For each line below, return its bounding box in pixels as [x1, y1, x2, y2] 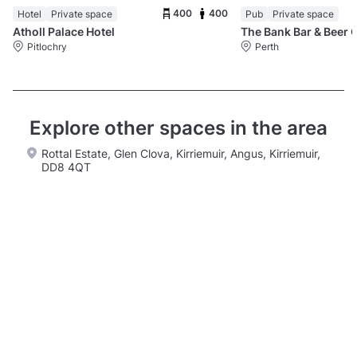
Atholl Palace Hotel [13, 25, 115, 39]
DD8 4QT [41, 160, 91, 175]
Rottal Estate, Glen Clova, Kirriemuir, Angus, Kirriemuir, [41, 147, 320, 161]
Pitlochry [27, 41, 67, 53]
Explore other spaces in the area [29, 116, 328, 140]
